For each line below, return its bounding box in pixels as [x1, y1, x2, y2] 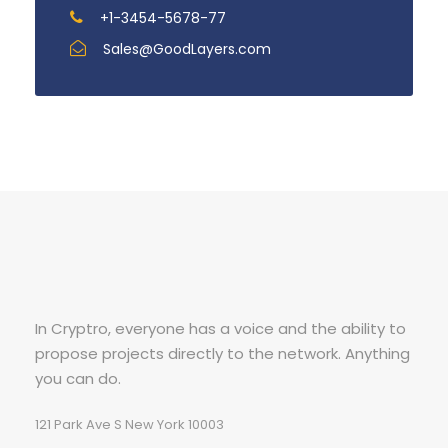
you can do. [35, 367, 121, 389]
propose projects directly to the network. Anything [35, 342, 410, 364]
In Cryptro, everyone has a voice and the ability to [35, 317, 406, 339]
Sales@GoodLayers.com [99, 38, 271, 59]
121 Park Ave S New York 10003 [35, 414, 224, 434]
